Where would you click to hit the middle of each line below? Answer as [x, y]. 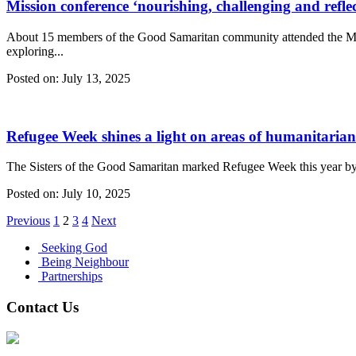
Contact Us [43, 307]
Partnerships [72, 277]
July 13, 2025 [95, 78]
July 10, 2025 [95, 194]
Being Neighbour [85, 262]
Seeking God [74, 248]
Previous [28, 221]
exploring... [35, 51]
